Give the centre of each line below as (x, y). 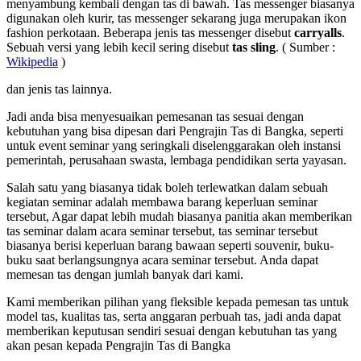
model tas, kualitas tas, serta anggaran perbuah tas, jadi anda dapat (174, 317)
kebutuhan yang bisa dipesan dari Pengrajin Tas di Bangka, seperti (175, 131)
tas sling (254, 48)
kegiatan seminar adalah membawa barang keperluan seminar (162, 202)
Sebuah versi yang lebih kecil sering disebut (119, 48)
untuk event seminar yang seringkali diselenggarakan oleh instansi (174, 146)
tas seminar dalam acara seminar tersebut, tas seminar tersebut (162, 231)
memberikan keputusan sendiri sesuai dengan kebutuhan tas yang (172, 331)
